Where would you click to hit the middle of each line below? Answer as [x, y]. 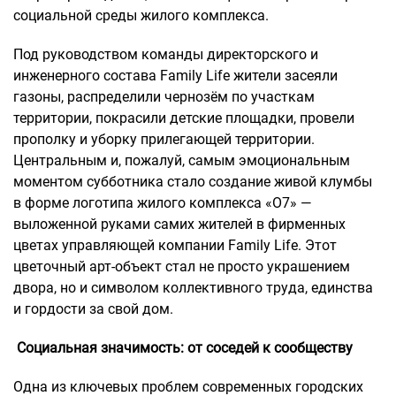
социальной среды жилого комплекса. [141, 15]
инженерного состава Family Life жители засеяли [175, 75]
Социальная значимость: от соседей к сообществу [183, 347]
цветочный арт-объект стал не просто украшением [182, 266]
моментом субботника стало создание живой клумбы [193, 181]
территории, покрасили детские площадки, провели [184, 118]
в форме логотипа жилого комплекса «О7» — [162, 202]
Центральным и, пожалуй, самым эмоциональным [182, 160]
